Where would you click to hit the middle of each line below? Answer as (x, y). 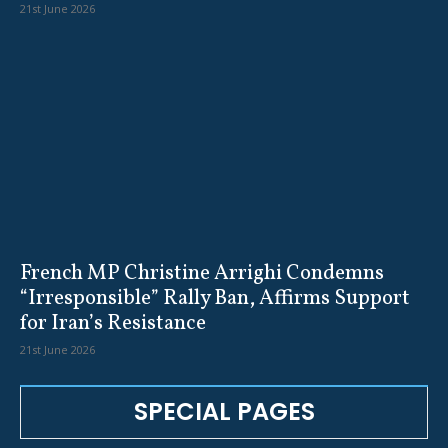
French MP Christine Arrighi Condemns (202, 274)
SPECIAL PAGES (224, 412)
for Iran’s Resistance (113, 324)
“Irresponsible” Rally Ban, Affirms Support (215, 299)
